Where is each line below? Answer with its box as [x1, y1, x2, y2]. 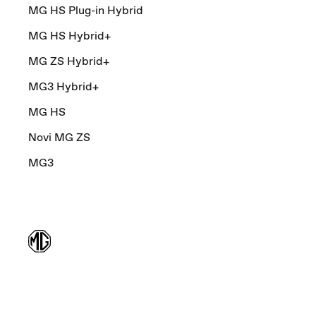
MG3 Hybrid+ [28, 79, 99, 94]
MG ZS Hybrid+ [28, 54, 109, 68]
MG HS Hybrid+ [28, 28, 111, 43]
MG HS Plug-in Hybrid [28, 3, 143, 18]
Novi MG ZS [28, 130, 90, 145]
